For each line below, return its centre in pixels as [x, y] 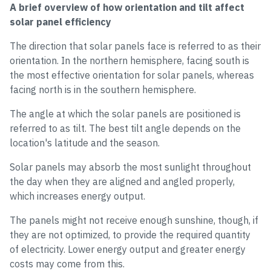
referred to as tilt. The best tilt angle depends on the [125, 128]
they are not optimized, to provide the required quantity [130, 235]
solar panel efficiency [60, 22]
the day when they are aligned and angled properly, [122, 181]
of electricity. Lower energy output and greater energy [128, 249]
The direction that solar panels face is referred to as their [135, 46]
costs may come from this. [67, 264]
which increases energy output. [77, 196]
